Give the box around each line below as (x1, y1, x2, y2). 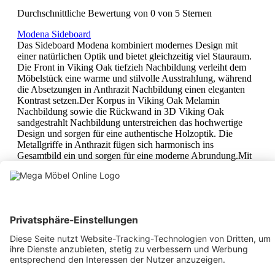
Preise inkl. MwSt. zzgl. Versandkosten (22, 228, 162, 238)
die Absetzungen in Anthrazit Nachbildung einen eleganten (17, 83, 245, 95)
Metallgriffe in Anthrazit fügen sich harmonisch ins (17, 139, 214, 150)
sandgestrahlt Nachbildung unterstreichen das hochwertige (17, 117, 242, 128)
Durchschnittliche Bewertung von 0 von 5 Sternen (17, 7, 212, 18)
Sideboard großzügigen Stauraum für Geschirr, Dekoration (17, 172, 244, 183)
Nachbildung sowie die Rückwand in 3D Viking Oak (17, 106, 224, 117)
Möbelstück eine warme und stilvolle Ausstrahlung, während (17, 72, 252, 83)
